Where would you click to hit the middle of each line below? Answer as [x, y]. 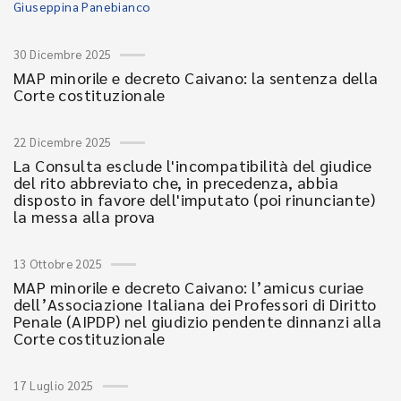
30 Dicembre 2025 [63, 54]
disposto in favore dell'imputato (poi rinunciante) [194, 199]
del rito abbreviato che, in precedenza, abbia [176, 182]
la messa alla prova [85, 216]
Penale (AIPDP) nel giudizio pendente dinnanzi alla [197, 321]
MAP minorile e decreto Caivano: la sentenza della [196, 77]
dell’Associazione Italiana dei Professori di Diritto [195, 304]
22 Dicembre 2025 [63, 142]
